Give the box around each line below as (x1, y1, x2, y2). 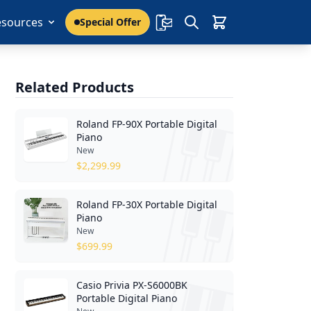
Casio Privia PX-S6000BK (76, 278, 188, 292)
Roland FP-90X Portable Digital (76, 117, 218, 131)
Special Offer (80, 15, 141, 28)
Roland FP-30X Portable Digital (76, 198, 218, 211)
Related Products (15, 78, 135, 96)
